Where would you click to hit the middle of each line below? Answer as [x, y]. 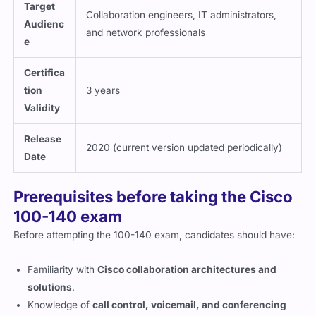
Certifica [45, 80]
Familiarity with [63, 277]
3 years [103, 98]
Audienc [44, 31]
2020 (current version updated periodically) [184, 155]
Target [40, 14]
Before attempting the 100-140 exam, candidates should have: [154, 242]
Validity [42, 115]
